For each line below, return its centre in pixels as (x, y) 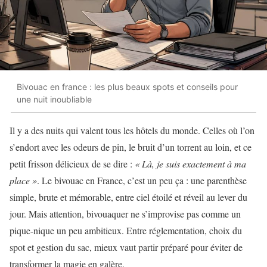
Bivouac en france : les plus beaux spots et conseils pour (127, 87)
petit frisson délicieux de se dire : (72, 163)
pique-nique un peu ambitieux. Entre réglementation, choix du (126, 230)
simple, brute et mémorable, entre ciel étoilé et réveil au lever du (128, 197)
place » (23, 180)
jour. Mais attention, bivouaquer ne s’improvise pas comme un (125, 213)
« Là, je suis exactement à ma (190, 163)
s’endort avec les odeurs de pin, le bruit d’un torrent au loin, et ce (131, 147)
